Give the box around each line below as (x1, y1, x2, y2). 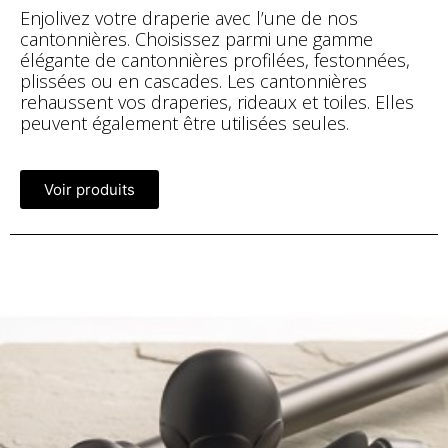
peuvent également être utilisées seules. (20, 110, 349, 135)
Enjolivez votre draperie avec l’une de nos (20, 5, 358, 30)
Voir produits (44, 179, 135, 199)
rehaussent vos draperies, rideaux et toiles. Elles (20, 89, 414, 114)
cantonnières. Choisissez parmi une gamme (20, 26, 373, 51)
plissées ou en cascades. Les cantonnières (20, 68, 367, 93)
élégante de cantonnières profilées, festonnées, (20, 47, 415, 72)
